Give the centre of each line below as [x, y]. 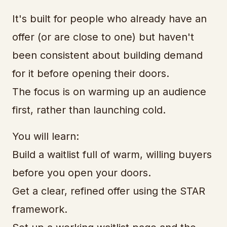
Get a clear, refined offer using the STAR [109, 191]
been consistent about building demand [107, 55]
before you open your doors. [82, 173]
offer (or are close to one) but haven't [103, 37]
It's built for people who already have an [109, 19]
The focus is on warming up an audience [109, 92]
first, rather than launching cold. [89, 110]
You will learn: [46, 136]
